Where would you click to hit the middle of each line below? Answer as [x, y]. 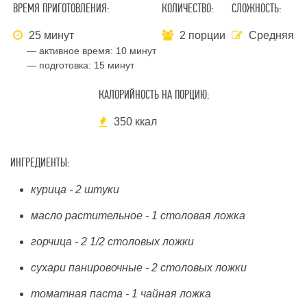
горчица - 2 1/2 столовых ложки [112, 242]
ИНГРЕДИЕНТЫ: [40, 163]
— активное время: [72, 51]
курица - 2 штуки [75, 189]
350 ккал [134, 122]
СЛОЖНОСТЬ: [256, 9]
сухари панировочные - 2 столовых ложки [139, 268]
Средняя [271, 35]
